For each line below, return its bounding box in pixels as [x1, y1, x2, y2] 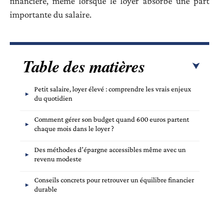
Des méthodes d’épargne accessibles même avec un [34, 146, 186, 154]
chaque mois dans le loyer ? [34, 125, 114, 133]
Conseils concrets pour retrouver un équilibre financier [34, 176, 194, 184]
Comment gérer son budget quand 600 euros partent [34, 115, 189, 124]
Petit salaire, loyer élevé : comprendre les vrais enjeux [34, 85, 191, 93]
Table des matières [23, 54, 145, 78]
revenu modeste [34, 155, 82, 163]
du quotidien [34, 94, 72, 103]
